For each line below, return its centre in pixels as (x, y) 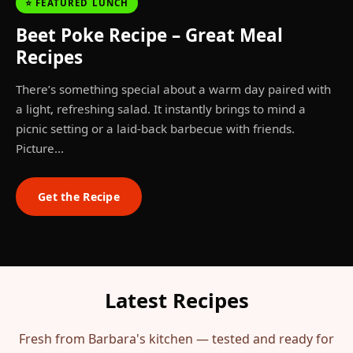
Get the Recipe (79, 197)
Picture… (40, 148)
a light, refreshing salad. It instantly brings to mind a (161, 109)
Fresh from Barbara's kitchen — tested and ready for (176, 339)
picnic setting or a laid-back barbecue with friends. (155, 128)
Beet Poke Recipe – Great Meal (149, 35)
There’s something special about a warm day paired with (173, 89)
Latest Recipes (176, 301)
